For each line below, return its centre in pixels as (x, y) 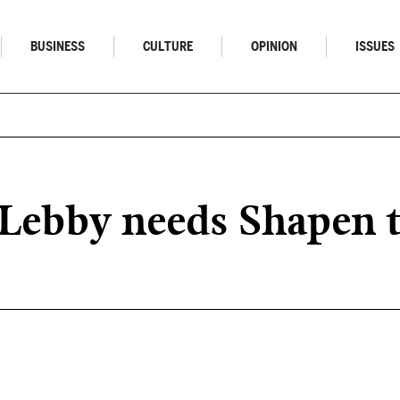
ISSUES (375, 46)
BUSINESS (58, 46)
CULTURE (168, 46)
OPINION (275, 46)
